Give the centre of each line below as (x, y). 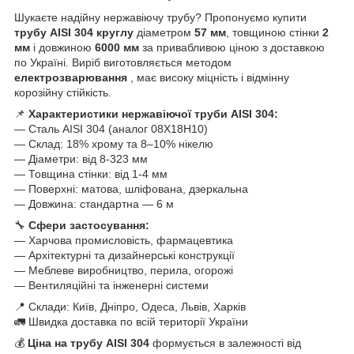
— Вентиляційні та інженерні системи (111, 285)
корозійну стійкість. (63, 92)
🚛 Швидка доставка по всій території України (131, 321)
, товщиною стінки (274, 32)
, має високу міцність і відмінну (210, 77)
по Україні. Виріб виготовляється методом (123, 62)
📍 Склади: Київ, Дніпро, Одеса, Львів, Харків (130, 306)
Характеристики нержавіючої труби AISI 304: (153, 113)
